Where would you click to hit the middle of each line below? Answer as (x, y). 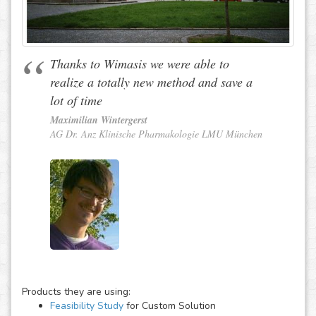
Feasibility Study (87, 306)
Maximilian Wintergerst (99, 120)
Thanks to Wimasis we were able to (140, 63)
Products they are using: (76, 292)
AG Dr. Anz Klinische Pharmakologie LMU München (156, 133)
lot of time (76, 100)
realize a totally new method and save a (151, 81)
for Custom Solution (170, 306)
